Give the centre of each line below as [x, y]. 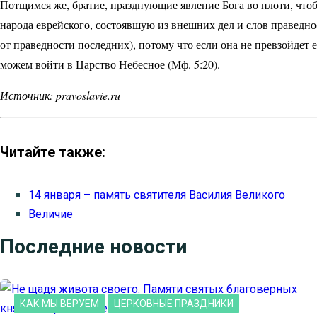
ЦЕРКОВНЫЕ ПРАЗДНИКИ [174, 304]
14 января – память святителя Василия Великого [157, 195]
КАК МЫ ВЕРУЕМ [59, 304]
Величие [51, 214]
